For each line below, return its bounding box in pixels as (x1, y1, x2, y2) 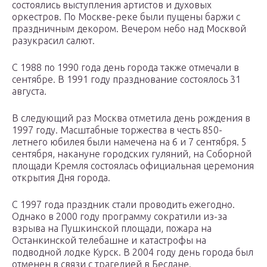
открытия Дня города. (12, 172, 110, 184)
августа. (12, 86, 46, 97)
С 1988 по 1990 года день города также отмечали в (12, 62, 239, 73)
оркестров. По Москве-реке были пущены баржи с (12, 11, 240, 23)
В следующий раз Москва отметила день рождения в (12, 113, 250, 124)
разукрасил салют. (12, 35, 95, 46)
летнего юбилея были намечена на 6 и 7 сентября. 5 (12, 136, 247, 148)
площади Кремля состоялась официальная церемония (12, 160, 254, 172)
